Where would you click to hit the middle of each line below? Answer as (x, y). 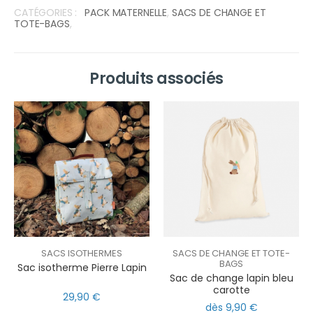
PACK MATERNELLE (126, 13)
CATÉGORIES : (46, 13)
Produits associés (156, 78)
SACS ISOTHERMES (82, 253)
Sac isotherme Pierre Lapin (82, 268)
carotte (231, 290)
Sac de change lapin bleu (231, 278)
